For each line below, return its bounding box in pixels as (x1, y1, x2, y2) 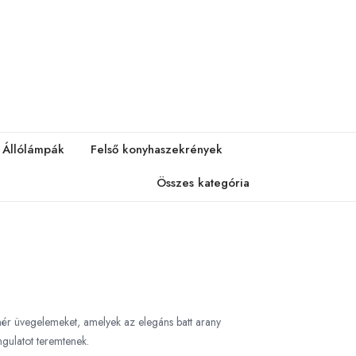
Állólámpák (2, 141, 64, 158)
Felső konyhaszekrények (91, 141, 222, 158)
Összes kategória (157, 174, 250, 192)
